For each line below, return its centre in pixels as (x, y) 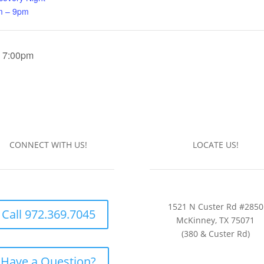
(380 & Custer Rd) (215, 234)
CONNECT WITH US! (49, 145)
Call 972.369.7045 (48, 214)
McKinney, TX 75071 (216, 220)
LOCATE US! (215, 145)
